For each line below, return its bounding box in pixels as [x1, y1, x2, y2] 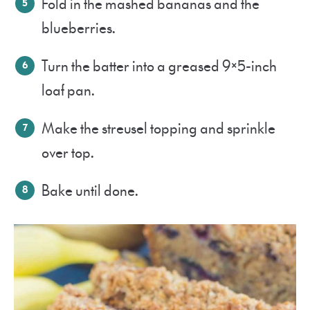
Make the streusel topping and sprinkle [42, 118, 275, 139]
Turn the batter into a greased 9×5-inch [42, 56, 277, 77]
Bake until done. [42, 181, 143, 201]
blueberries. [42, 18, 120, 39]
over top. [42, 143, 98, 163]
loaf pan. [42, 80, 99, 101]
